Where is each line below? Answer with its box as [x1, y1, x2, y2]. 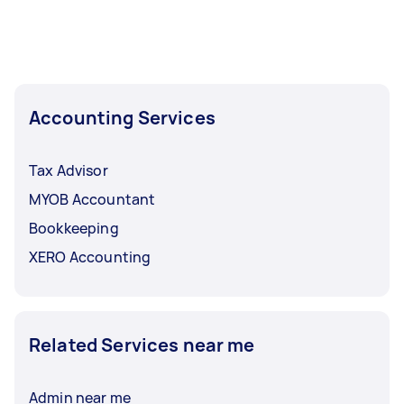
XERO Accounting [29, 246, 151, 267]
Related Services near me [29, 332, 255, 357]
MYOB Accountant [29, 188, 156, 209]
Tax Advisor [29, 160, 108, 180]
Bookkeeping [29, 217, 119, 238]
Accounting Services [29, 105, 216, 130]
